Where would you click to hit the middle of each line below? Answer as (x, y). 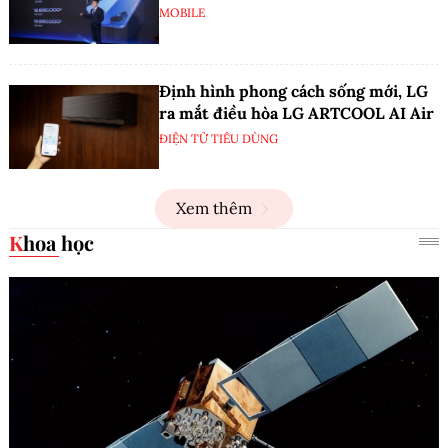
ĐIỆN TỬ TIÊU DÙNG (218, 138)
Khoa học (58, 243)
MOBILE (182, 13)
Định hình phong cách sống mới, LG (293, 90)
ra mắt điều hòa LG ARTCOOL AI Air (296, 112)
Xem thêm (214, 208)
